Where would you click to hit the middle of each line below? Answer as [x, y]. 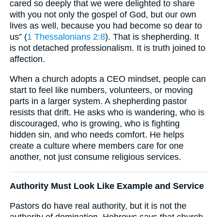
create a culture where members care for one [97, 146]
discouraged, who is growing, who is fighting [95, 123]
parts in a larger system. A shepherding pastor [98, 101]
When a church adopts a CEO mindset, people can [108, 79]
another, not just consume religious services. [95, 157]
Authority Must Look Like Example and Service [107, 186]
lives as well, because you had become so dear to [106, 26]
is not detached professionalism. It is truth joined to [108, 48]
